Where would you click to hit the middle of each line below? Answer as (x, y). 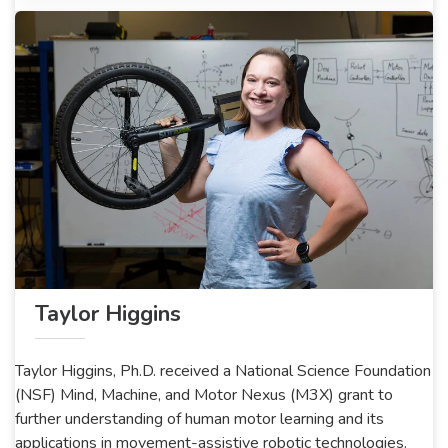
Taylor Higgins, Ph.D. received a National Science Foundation (223, 371)
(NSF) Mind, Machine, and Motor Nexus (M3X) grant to (204, 395)
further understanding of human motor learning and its (199, 419)
